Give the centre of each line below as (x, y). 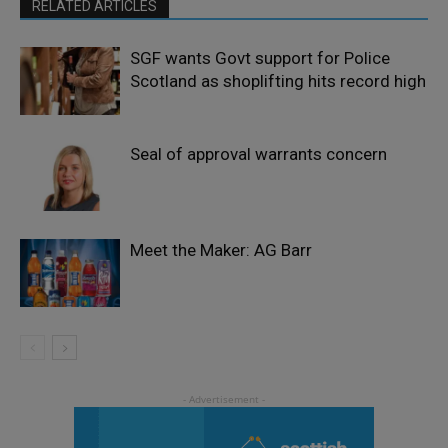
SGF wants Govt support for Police (260, 57)
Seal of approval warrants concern (258, 153)
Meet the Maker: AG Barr (221, 249)
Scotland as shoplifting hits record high (278, 80)
